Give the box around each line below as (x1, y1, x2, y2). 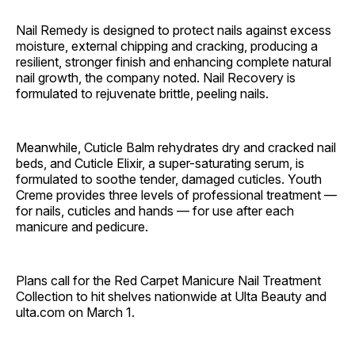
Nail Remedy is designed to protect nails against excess (16, 21, 331, 38)
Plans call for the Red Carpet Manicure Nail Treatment (16, 272, 321, 288)
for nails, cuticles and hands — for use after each (16, 202, 294, 219)
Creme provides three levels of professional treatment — (16, 186, 337, 203)
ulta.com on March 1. (16, 303, 135, 320)
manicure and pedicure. (16, 218, 148, 235)
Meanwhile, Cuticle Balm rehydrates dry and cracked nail (16, 139, 336, 155)
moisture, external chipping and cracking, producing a (16, 37, 318, 54)
